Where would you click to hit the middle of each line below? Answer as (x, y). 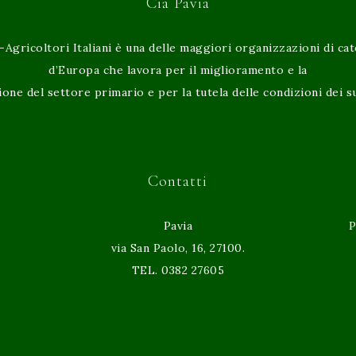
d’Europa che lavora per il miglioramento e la (178, 70)
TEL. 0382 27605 (178, 270)
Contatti (178, 181)
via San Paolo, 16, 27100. (178, 248)
